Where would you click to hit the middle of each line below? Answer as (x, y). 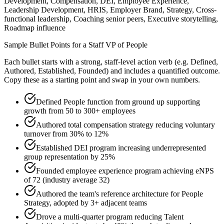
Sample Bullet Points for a (46, 45)
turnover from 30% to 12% (66, 134)
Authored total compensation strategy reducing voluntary (125, 125)
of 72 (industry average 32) (67, 180)
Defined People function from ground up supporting (118, 102)
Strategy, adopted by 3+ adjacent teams (85, 203)
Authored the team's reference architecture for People (119, 194)
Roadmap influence (35, 28)
